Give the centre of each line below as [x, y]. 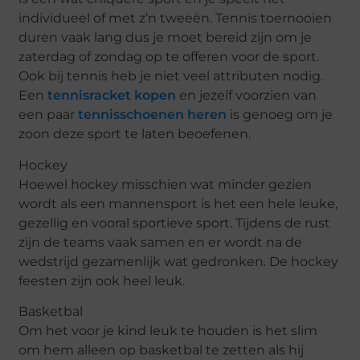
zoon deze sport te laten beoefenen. [135, 134]
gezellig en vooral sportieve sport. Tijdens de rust [175, 223]
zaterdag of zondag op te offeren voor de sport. [169, 57]
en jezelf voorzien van [247, 96]
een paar [47, 115]
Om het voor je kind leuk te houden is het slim [168, 331]
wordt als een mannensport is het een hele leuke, [178, 203]
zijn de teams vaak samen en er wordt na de [161, 242]
